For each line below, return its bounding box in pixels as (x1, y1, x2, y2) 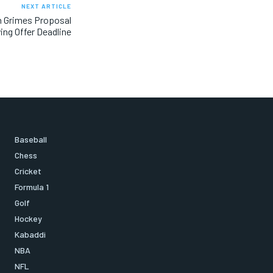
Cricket (15, 165, 41, 176)
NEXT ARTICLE (21, 2, 71, 10)
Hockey (15, 213, 42, 224)
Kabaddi (15, 229, 46, 239)
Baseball (15, 133, 47, 144)
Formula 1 (15, 181, 49, 192)
